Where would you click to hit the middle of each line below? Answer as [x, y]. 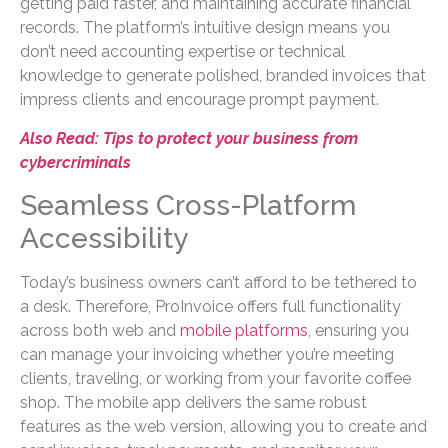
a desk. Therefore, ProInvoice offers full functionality [210, 306]
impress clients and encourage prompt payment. [199, 100]
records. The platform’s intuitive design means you [205, 28]
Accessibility [104, 238]
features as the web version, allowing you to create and [223, 426]
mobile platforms [244, 330]
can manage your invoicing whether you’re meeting [207, 354]
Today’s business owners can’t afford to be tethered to [218, 282]
